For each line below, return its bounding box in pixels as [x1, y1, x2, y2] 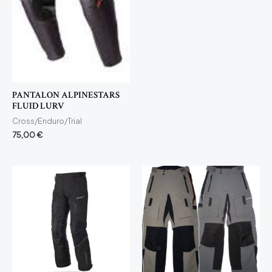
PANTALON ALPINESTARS [12, 89, 120, 101]
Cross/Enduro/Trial [12, 116, 82, 126]
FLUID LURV [12, 100, 64, 112]
